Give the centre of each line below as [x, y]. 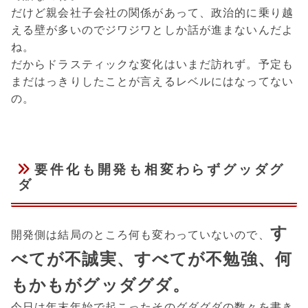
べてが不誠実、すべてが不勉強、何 [152, 258]
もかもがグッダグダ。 [101, 285]
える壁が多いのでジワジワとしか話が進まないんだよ [152, 30]
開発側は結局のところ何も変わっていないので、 [141, 234]
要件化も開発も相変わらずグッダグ [160, 169]
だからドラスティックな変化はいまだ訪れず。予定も [152, 65]
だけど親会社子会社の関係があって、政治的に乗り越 [152, 13]
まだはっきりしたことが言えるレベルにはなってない [152, 82]
